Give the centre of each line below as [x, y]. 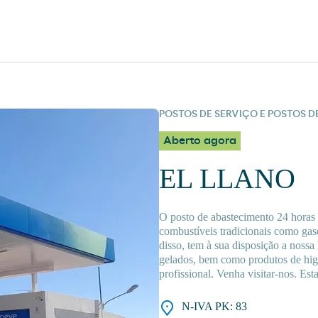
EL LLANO [227, 179]
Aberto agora [200, 141]
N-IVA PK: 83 [214, 307]
